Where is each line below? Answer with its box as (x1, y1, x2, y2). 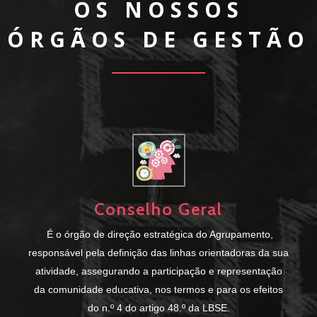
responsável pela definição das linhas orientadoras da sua (28, 246, 289, 258)
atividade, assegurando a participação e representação (35, 265, 282, 277)
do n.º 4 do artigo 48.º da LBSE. (87, 301, 230, 313)
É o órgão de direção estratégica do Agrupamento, (47, 228, 273, 240)
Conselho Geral (94, 198, 223, 219)
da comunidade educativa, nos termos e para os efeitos (34, 283, 283, 295)
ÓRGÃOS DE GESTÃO (7, 24, 310, 54)
